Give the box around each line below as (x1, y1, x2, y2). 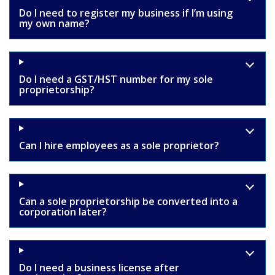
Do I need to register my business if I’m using (19, 6, 233, 20)
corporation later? (19, 204, 107, 219)
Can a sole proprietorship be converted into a (19, 194, 238, 208)
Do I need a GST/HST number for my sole (19, 72, 213, 86)
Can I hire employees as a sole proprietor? (19, 138, 219, 152)
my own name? (19, 16, 90, 30)
